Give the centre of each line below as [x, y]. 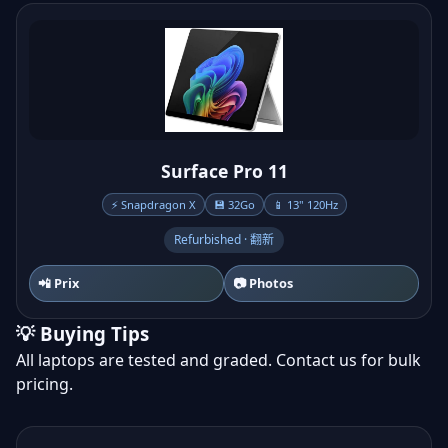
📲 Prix [58, 283]
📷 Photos [263, 283]
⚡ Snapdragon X [153, 204]
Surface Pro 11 [224, 171]
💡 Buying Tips [82, 333]
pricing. [44, 384]
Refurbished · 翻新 [224, 239]
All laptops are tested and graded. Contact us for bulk [218, 360]
